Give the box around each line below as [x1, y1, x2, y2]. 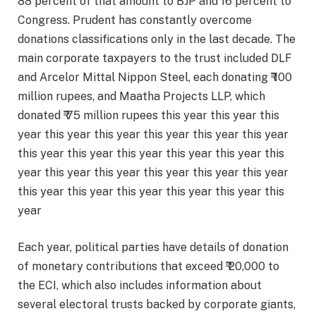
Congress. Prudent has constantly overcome [18, 13, 252, 27]
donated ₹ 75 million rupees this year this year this [18, 109, 279, 122]
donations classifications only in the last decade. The [18, 32, 296, 46]
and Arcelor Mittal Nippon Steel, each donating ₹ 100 [18, 71, 292, 84]
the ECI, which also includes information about [18, 278, 262, 292]
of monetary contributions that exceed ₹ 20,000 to [18, 259, 279, 273]
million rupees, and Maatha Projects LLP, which [18, 90, 265, 103]
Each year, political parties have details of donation [18, 240, 288, 254]
